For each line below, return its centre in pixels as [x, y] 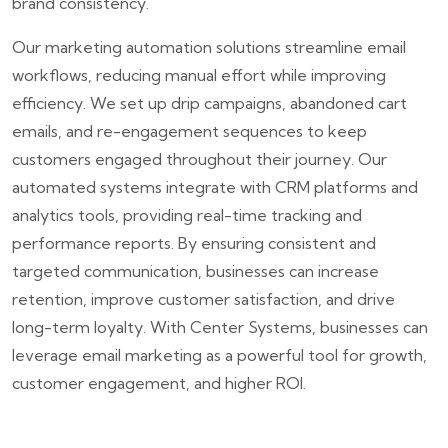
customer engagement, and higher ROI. [159, 382]
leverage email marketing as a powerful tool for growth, [219, 354]
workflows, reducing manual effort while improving [199, 74]
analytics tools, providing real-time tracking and [187, 214]
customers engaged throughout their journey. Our [199, 158]
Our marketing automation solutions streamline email [209, 46]
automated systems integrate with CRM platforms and [215, 186]
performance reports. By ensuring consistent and [194, 242]
